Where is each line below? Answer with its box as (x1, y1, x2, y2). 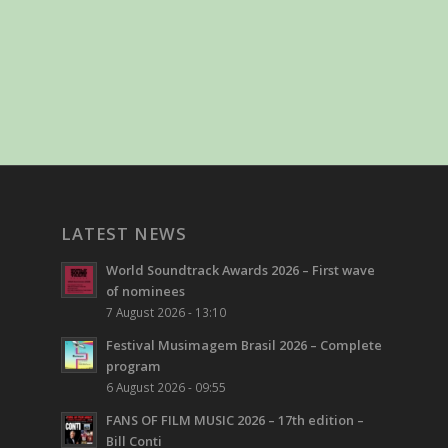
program (106, 357, 162, 376)
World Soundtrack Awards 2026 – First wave (106, 261, 376, 280)
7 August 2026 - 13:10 (106, 304, 227, 321)
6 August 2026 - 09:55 (106, 379, 227, 396)
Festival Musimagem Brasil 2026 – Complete (106, 336, 383, 355)
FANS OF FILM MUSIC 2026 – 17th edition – (106, 411, 365, 430)
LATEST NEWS (61, 222, 188, 246)
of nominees (106, 282, 186, 301)
